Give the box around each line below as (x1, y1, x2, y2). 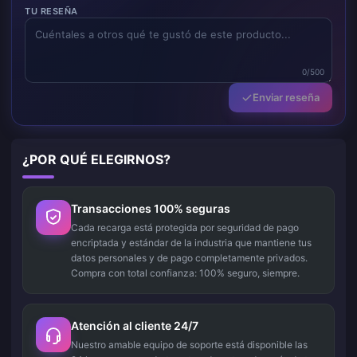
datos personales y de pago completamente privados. (71, 252, 308, 264)
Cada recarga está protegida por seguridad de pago (71, 222, 299, 233)
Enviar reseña (253, 91, 320, 104)
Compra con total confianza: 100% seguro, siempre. (71, 267, 300, 279)
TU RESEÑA (25, 6, 78, 17)
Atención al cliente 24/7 (71, 319, 198, 332)
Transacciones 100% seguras (71, 202, 230, 215)
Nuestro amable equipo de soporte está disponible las (71, 339, 308, 351)
